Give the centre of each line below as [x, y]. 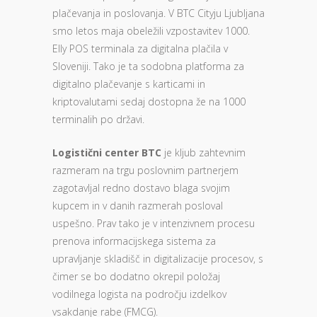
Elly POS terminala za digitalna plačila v [140, 48]
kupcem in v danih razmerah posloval [138, 206]
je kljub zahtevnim [203, 152]
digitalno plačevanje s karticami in [129, 84]
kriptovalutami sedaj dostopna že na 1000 [149, 102]
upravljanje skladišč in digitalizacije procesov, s [158, 259]
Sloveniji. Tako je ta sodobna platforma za [148, 66]
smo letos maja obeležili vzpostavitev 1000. [151, 31]
